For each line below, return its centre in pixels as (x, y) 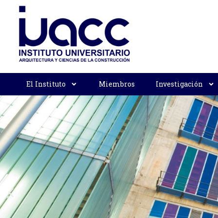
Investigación (180, 84)
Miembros (117, 84)
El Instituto (46, 84)
